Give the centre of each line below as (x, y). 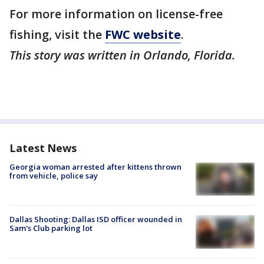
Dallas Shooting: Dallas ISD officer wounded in (96, 220)
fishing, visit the (57, 35)
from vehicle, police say (54, 176)
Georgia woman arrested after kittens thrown (95, 167)
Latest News (43, 148)
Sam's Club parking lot (51, 228)
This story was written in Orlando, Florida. (122, 55)
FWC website (143, 35)
